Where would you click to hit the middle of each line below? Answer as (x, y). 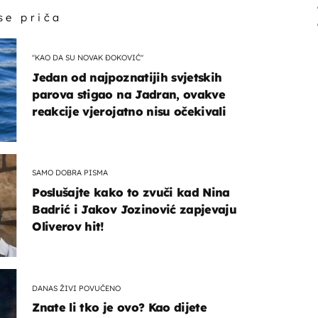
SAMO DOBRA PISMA (70, 173)
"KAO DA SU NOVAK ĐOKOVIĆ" (88, 58)
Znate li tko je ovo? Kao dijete (120, 308)
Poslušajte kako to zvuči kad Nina (131, 192)
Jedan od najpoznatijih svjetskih (127, 77)
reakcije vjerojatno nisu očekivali (129, 111)
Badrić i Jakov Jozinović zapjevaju (135, 209)
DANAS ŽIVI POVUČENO (77, 288)
